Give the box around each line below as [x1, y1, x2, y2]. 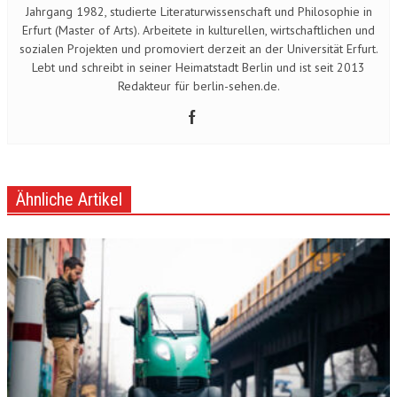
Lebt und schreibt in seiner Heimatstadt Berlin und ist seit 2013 [32, 59, 365, 75]
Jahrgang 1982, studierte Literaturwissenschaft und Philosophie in [25, 4, 372, 19]
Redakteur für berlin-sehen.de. [117, 78, 280, 94]
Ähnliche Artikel [16, 189, 122, 210]
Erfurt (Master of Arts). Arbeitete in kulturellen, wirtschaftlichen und [22, 22, 375, 38]
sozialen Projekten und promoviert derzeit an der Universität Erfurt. [19, 41, 378, 57]
